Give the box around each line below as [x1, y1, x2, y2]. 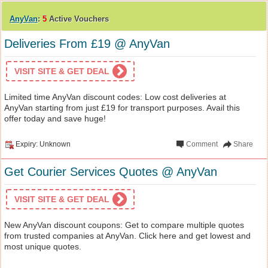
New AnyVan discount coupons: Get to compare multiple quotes [4, 220, 244, 230]
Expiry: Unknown [16, 139, 71, 148]
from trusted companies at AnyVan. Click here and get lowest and [4, 230, 251, 240]
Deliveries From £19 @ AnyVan [4, 36, 170, 50]
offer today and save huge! [4, 113, 106, 123]
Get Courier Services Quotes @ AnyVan [4, 165, 217, 178]
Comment [186, 139, 218, 148]
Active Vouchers [47, 14, 109, 23]
